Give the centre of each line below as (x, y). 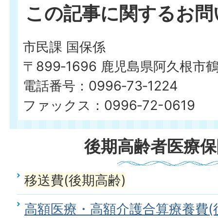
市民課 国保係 (64, 47)
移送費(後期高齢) (75, 180)
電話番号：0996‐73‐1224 (100, 86)
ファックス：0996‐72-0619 (109, 105)
